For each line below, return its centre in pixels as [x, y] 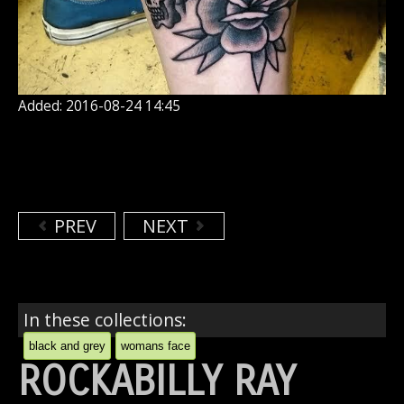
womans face [156, 346]
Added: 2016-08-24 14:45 [99, 106]
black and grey [67, 346]
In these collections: [105, 320]
